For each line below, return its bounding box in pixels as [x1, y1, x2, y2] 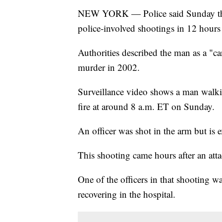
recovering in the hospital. [78, 188, 175, 201]
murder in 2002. [78, 61, 140, 74]
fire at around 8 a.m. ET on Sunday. [78, 100, 215, 113]
